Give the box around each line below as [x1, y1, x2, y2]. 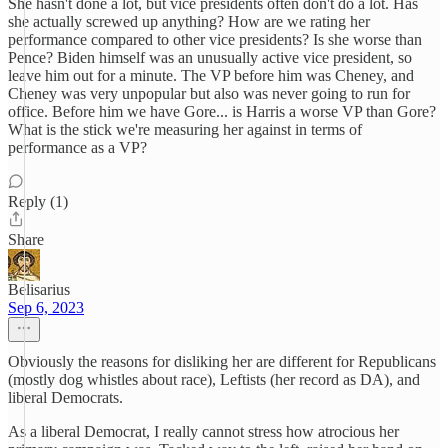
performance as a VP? [8, 139, 147, 156]
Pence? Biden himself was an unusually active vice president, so [8, 49, 412, 66]
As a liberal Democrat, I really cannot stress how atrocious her [8, 423, 399, 440]
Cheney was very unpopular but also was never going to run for [8, 85, 410, 102]
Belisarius [8, 281, 70, 298]
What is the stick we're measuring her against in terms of [8, 121, 362, 138]
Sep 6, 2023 [8, 299, 84, 316]
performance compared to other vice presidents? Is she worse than [8, 31, 422, 48]
